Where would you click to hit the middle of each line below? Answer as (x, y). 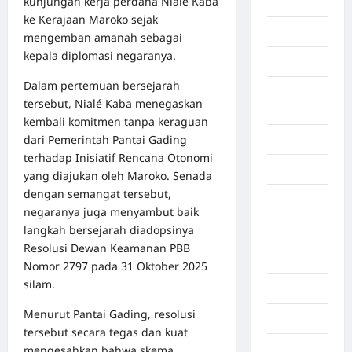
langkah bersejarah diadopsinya (109, 229)
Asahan (287, 62)
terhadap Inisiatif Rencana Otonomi (118, 157)
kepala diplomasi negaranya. (100, 55)
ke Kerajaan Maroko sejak (91, 19)
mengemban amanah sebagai (103, 37)
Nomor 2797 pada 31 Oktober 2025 (115, 266)
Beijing (285, 259)
